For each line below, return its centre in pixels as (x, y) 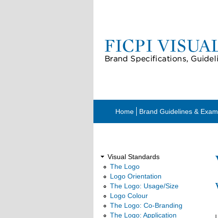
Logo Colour (129, 196)
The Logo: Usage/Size (144, 186)
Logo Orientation (136, 176)
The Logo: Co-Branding (146, 205)
